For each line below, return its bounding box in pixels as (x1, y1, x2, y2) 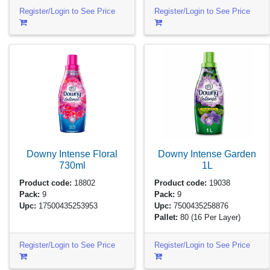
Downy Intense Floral (27, 148, 118, 160)
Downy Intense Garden (158, 148, 256, 160)
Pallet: (154, 213, 178, 222)
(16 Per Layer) (191, 213, 241, 222)
